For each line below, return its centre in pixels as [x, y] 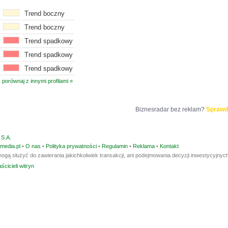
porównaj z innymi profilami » [37, 81]
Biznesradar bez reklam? [170, 109]
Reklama [144, 146]
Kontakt [169, 146]
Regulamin [115, 146]
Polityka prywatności [71, 146]
